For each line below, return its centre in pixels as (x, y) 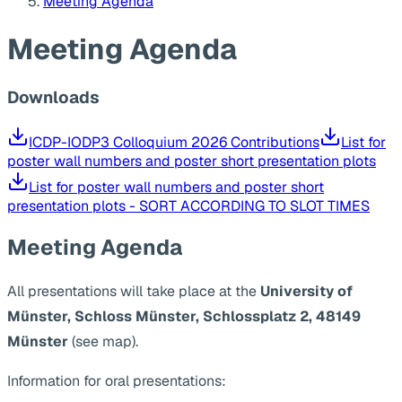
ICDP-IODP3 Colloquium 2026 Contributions (174, 143)
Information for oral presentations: (117, 380)
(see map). (103, 341)
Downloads (53, 98)
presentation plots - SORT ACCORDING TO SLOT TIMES (188, 206)
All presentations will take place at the (134, 291)
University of (306, 291)
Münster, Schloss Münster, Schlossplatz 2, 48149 (184, 316)
